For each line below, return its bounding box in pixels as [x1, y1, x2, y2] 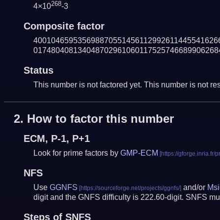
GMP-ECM [120, 149, 158, 158]
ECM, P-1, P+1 [23, 133, 90, 144]
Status [23, 64, 54, 76]
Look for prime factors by [33, 149, 120, 158]
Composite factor [23, 20, 105, 31]
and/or [181, 183, 207, 192]
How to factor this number [27, 112, 174, 126]
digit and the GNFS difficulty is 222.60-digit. [33, 193, 186, 202]
